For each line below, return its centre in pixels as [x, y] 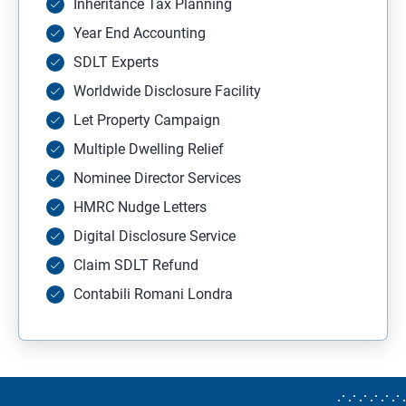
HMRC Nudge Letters [140, 207]
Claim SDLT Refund [136, 265]
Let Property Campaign [147, 120]
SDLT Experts [116, 62]
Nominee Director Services [157, 178]
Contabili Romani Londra [153, 294]
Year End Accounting [140, 33]
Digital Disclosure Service [155, 236]
